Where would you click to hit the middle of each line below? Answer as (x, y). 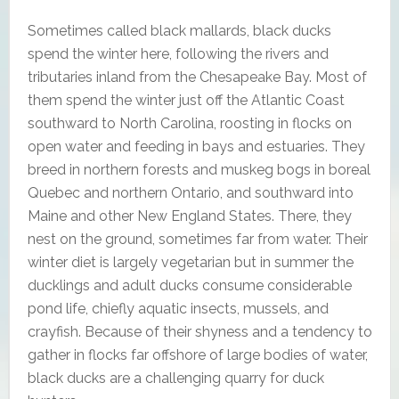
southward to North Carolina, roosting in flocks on (189, 123)
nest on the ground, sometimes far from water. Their (197, 239)
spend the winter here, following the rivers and (178, 53)
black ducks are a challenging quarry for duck (175, 378)
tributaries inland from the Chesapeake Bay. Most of (197, 77)
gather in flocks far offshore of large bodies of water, (197, 354)
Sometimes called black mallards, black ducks (179, 30)
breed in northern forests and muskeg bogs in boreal (199, 169)
